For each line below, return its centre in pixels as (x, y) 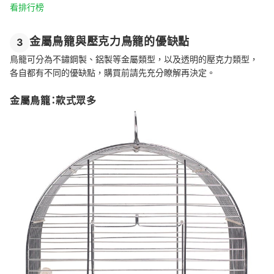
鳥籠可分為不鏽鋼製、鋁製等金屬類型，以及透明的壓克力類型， (134, 59)
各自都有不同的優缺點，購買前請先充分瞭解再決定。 (113, 72)
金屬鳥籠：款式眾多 (53, 100)
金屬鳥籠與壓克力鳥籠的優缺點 (110, 42)
